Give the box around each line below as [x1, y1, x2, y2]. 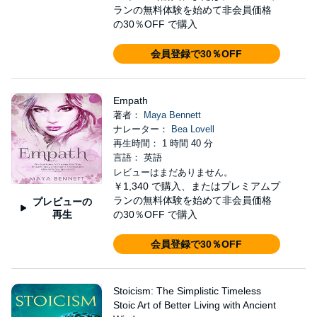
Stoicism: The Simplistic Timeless [113, 285, 261, 296]
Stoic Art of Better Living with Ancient [113, 299, 276, 311]
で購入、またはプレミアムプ [151, 180, 280, 192]
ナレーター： [113, 124, 171, 134]
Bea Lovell [171, 124, 214, 134]
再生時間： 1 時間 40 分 [113, 138, 213, 149]
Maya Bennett [143, 110, 201, 120]
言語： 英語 [113, 152, 162, 163]
